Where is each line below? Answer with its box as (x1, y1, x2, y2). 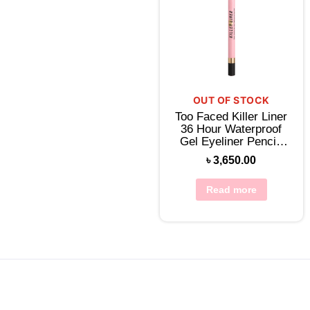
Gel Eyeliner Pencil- (179, 135, 283, 149)
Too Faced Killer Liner (175, 110, 288, 124)
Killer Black (201, 147, 261, 161)
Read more (206, 184, 257, 196)
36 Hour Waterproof (181, 122, 282, 136)
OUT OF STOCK (192, 94, 270, 107)
